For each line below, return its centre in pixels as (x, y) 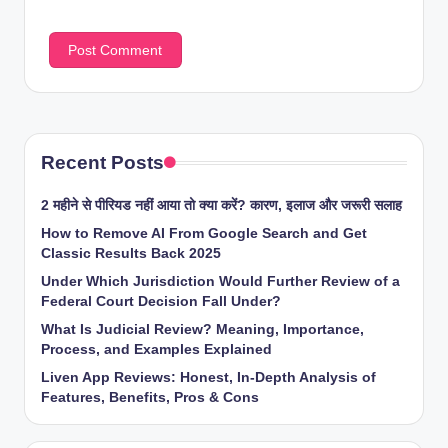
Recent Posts (102, 162)
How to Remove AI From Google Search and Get (204, 233)
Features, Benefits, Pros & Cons (150, 397)
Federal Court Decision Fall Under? (161, 301)
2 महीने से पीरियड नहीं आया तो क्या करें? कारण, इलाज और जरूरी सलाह (221, 205)
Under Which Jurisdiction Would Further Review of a (220, 281)
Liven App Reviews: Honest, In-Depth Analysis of (208, 377)
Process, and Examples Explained (156, 349)
